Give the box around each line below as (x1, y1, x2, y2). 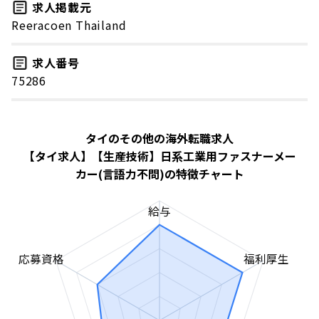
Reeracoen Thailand (11, 16, 127, 33)
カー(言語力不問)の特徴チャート (75, 164, 244, 182)
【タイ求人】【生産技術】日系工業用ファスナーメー (23, 147, 296, 164)
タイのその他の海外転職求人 (85, 129, 234, 147)
